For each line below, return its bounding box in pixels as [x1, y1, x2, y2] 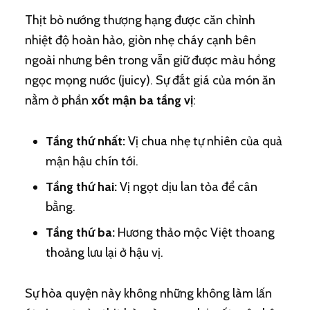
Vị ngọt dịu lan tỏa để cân [116, 179, 257, 194]
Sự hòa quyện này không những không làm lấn [24, 286, 272, 301]
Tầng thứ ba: [45, 225, 115, 240]
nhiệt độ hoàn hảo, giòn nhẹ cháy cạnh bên [24, 33, 256, 48]
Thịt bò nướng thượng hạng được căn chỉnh [24, 12, 255, 28]
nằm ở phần [24, 93, 91, 108]
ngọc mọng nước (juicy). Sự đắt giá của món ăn [24, 73, 275, 88]
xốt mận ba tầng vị [91, 93, 193, 108]
